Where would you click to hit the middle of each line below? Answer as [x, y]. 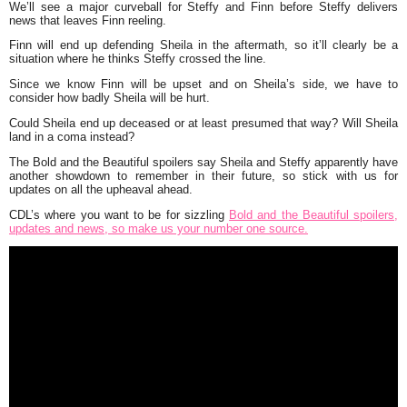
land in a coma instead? [72, 136]
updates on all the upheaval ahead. [101, 189]
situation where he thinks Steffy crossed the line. [138, 59]
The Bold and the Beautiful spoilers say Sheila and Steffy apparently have [203, 162]
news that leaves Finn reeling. [88, 20]
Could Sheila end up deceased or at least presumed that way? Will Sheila [203, 123]
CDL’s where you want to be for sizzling [119, 214]
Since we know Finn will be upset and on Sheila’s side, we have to [203, 84]
